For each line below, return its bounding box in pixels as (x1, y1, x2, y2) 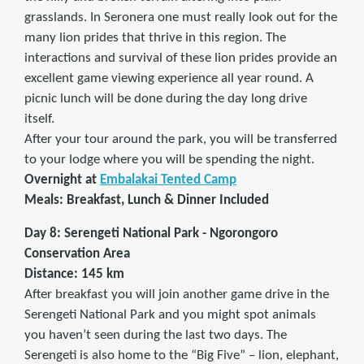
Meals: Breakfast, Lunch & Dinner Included (24, 193, 269, 208)
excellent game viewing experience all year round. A (24, 71, 314, 86)
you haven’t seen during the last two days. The (24, 328, 287, 343)
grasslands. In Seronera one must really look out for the (24, 11, 337, 25)
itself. (24, 112, 54, 127)
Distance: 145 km (24, 267, 124, 282)
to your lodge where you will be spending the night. (24, 153, 314, 167)
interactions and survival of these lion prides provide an (24, 51, 337, 66)
